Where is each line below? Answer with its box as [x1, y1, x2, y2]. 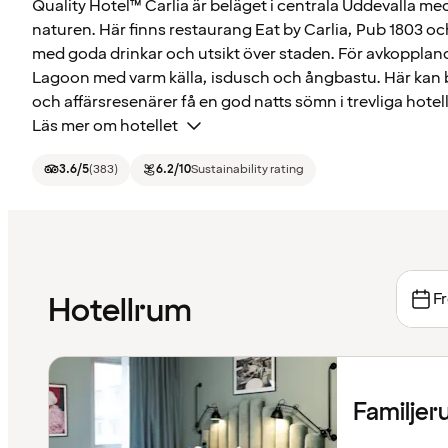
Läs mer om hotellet [32, 114, 178, 137]
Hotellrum [48, 290, 192, 334]
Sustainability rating [191, 160, 304, 178]
